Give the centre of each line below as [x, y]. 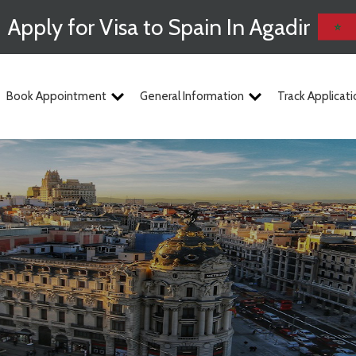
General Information [192, 96]
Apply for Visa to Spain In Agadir [159, 27]
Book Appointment [56, 96]
